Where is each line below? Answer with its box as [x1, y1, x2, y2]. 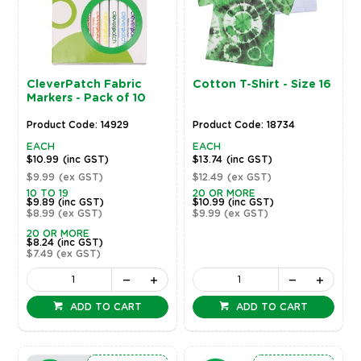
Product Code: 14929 [26, 120, 129, 130]
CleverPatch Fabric [26, 79, 142, 90]
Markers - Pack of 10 [26, 93, 146, 104]
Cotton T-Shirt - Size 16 [193, 79, 332, 90]
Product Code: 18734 [193, 120, 296, 130]
